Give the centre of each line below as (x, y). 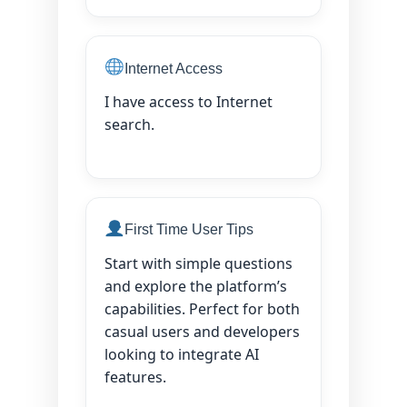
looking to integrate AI (182, 354)
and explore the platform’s (196, 286)
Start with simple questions (199, 263)
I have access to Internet (189, 102)
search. (129, 125)
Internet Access (173, 68)
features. (135, 377)
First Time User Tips (189, 230)
